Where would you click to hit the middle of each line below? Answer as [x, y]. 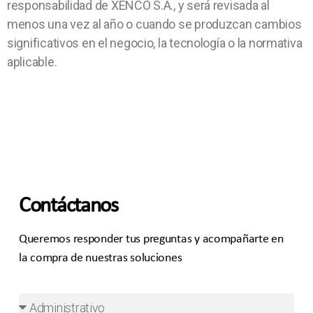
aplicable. [32, 62]
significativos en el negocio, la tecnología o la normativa [155, 43]
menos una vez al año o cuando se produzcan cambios [154, 24]
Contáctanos [68, 204]
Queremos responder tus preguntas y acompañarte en [151, 238]
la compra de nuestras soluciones [101, 257]
